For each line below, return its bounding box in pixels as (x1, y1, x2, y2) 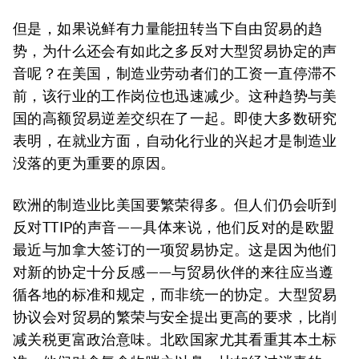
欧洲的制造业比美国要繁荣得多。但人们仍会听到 (13, 196, 337, 213)
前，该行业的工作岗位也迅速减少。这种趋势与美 (13, 87, 337, 104)
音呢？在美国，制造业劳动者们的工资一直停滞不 (13, 65, 337, 82)
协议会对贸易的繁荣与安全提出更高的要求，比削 (13, 309, 337, 325)
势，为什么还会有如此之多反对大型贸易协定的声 (13, 42, 337, 59)
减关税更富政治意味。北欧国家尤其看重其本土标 (13, 331, 337, 348)
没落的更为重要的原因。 (13, 155, 175, 171)
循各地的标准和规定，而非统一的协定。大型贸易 (13, 286, 337, 303)
